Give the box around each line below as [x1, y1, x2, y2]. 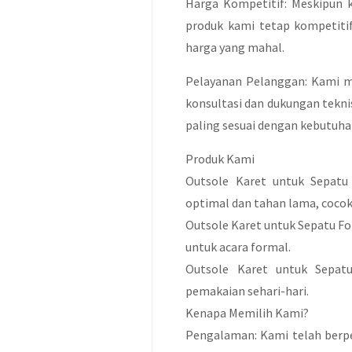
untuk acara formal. [185, 239, 291, 255]
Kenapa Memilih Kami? [185, 305, 310, 321]
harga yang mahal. [185, 39, 285, 55]
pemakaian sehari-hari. [185, 283, 310, 299]
